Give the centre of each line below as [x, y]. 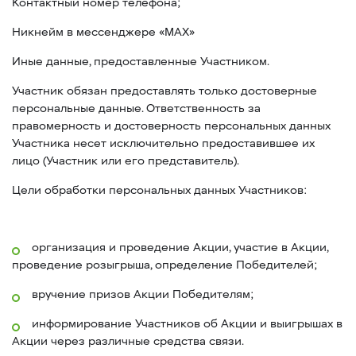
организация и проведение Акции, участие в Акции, [180, 248]
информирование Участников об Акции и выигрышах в [187, 324]
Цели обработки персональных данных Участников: [160, 190]
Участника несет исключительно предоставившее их [163, 143]
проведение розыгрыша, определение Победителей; [164, 265]
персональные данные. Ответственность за [136, 108]
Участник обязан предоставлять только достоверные [164, 91]
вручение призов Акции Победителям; [143, 294]
